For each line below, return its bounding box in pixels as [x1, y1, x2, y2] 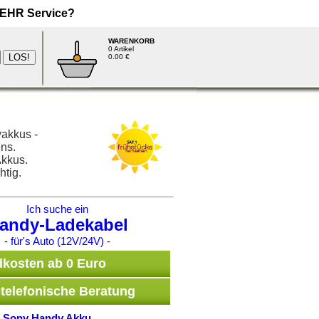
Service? [23, 7, 75, 19]
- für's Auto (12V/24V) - [4, 235, 110, 247]
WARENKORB [108, 37, 155, 45]
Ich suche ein [26, 203, 88, 215]
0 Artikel [108, 45, 134, 53]
